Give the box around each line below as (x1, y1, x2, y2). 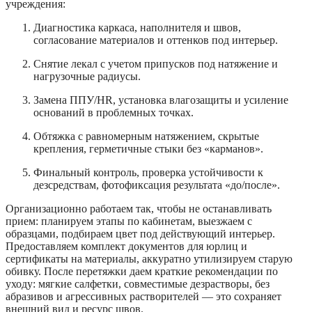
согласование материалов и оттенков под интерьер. (33, 33, 278, 46)
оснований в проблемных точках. (33, 106, 194, 118)
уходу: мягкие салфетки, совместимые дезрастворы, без (6, 277, 270, 290)
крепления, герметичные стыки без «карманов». (33, 142, 263, 155)
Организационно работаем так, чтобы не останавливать (6, 202, 272, 214)
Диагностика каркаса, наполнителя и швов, (33, 21, 241, 33)
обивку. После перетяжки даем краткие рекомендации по (6, 265, 278, 277)
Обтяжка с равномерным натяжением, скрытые (33, 130, 259, 142)
